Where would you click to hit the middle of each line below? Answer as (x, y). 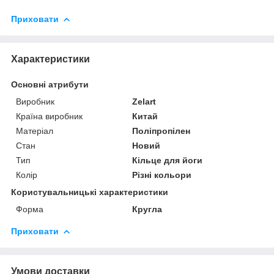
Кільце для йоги (168, 160)
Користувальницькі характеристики (90, 192)
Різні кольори (162, 175)
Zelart (144, 101)
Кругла (147, 209)
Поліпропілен (161, 131)
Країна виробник (49, 116)
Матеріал (35, 131)
